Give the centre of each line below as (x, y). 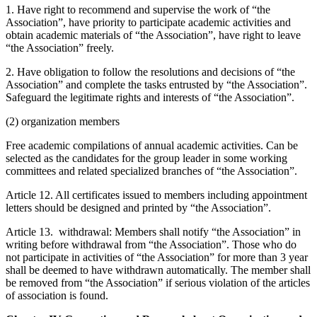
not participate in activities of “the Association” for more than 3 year (157, 257)
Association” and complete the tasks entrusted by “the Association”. (156, 84)
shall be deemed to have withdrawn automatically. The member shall (158, 270)
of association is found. (57, 295)
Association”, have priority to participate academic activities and (148, 22)
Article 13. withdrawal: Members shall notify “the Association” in (153, 231)
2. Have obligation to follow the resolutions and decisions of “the (150, 71)
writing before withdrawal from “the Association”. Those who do (151, 244)
